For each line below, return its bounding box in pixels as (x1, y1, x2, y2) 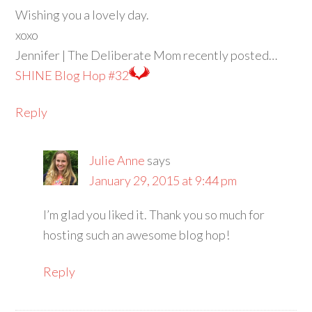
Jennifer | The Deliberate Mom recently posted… (15, 47, 278, 63)
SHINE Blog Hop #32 (15, 68, 130, 84)
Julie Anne (89, 153, 146, 169)
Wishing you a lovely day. (15, 7, 150, 23)
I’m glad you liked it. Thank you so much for (43, 207, 265, 223)
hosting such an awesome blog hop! (43, 227, 231, 243)
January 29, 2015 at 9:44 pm (89, 173, 237, 189)
